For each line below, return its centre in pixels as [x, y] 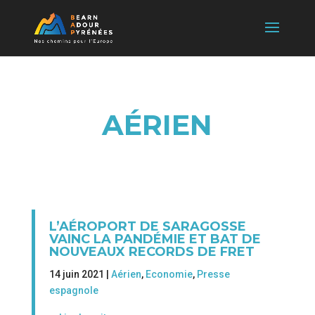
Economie [169, 274]
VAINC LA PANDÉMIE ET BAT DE [155, 239]
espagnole [73, 290]
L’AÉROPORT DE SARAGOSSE [147, 226]
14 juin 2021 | [80, 274]
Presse [213, 274]
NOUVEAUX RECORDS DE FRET [152, 252]
